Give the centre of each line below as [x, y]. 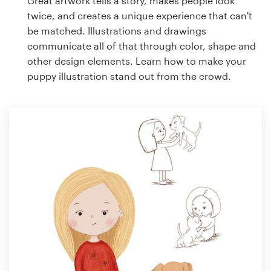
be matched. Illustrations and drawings [117, 30]
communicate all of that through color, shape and [142, 45]
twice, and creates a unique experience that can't [140, 15]
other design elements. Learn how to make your [137, 60]
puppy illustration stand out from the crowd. [129, 76]
